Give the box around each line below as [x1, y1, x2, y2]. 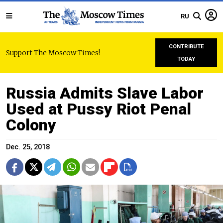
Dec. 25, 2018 [6, 143, 50, 151]
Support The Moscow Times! [6, 48, 100, 57]
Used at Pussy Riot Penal [6, 100, 191, 118]
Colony [6, 115, 56, 134]
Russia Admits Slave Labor [6, 84, 204, 103]
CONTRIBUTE [168, 43, 204, 50]
